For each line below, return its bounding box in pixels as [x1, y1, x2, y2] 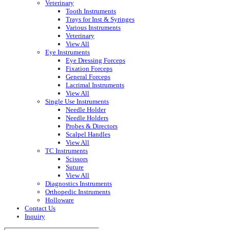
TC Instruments [45, 147, 88, 155]
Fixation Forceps [66, 65, 112, 73]
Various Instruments [66, 24, 121, 32]
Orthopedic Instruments [45, 188, 110, 196]
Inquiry [25, 213, 45, 221]
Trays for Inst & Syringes [66, 15, 135, 24]
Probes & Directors [66, 122, 118, 130]
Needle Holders [66, 114, 108, 122]
